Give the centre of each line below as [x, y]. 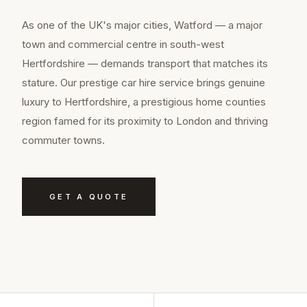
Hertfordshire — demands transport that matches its [145, 64]
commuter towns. [63, 140]
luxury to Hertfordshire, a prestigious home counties [144, 102]
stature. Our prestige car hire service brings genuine [144, 83]
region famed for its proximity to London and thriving [145, 121]
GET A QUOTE [89, 197]
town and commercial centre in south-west [123, 45]
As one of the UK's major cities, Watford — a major [142, 25]
